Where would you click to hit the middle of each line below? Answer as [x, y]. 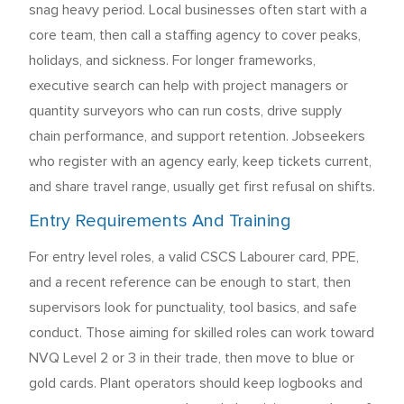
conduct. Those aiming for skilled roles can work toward [202, 333]
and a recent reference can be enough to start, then [190, 282]
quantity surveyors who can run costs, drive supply [185, 111]
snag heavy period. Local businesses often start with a [198, 10]
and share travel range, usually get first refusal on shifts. [202, 187]
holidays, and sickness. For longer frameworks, [172, 60]
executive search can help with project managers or [188, 86]
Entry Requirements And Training [160, 221]
